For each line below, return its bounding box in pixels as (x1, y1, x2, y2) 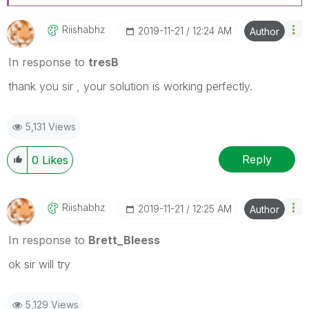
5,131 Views (26, 121, 76, 133)
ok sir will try (8, 257, 70, 272)
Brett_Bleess (88, 233, 160, 248)
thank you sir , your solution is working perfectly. (8, 79, 252, 94)
